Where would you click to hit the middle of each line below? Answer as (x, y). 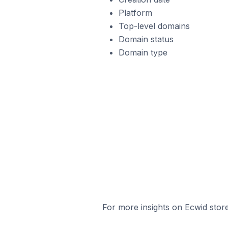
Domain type (143, 52)
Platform (135, 13)
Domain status (146, 39)
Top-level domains (154, 26)
